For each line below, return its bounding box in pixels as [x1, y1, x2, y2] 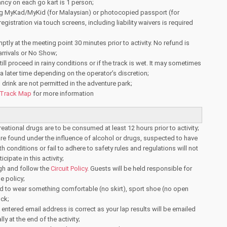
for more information [31, 90, 94, 97]
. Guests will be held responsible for [87, 165, 192, 172]
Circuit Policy [51, 165, 87, 172]
